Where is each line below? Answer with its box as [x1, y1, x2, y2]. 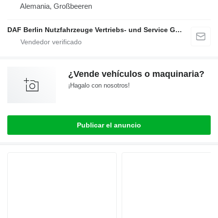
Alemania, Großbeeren [20, 2, 92, 11]
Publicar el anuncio [77, 121, 141, 129]
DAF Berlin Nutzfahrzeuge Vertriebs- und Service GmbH [175, 26, 182, 34]
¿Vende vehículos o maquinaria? [68, 69, 204, 79]
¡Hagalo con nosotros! [68, 82, 130, 90]
